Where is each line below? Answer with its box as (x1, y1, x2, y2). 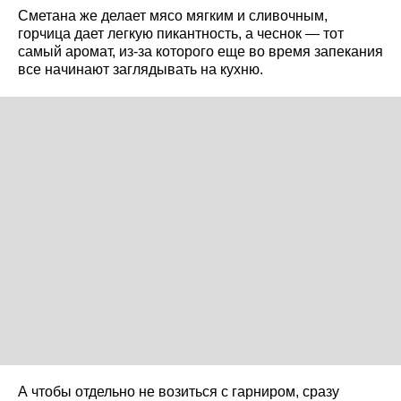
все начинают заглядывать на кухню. (18, 62, 263, 78)
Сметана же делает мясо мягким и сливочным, (18, 8, 328, 24)
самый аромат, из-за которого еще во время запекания (18, 44, 383, 60)
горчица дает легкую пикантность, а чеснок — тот (18, 26, 344, 42)
